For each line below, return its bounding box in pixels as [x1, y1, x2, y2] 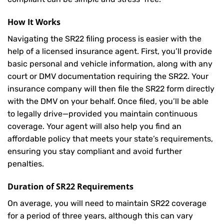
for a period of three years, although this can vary [7, 210, 193, 220]
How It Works [7, 16, 60, 27]
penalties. [7, 158, 44, 168]
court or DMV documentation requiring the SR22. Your [7, 71, 208, 81]
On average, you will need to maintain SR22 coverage [7, 198, 206, 208]
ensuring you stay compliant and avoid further [7, 146, 182, 156]
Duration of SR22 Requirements [7, 180, 133, 192]
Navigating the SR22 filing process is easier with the [7, 33, 201, 43]
